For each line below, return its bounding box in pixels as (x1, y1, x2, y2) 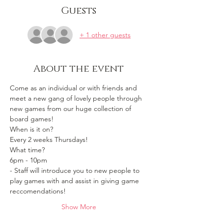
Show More (61, 202, 96, 211)
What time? (10, 145, 45, 154)
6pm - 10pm (10, 156, 49, 165)
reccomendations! (10, 187, 66, 195)
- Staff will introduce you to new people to (10, 166, 141, 175)
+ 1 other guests (80, 30, 131, 39)
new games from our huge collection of (10, 104, 133, 113)
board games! (10, 114, 54, 123)
